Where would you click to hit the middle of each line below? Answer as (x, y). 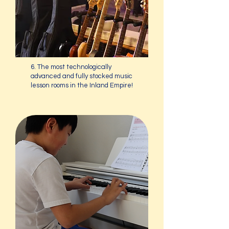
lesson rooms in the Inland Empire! (82, 85)
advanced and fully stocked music (82, 76)
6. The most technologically (71, 67)
